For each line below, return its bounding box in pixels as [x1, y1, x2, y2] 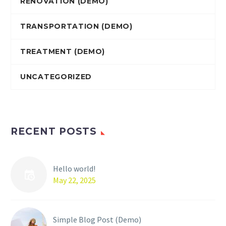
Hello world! [53, 163, 95, 174]
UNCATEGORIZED [20, 72, 92, 82]
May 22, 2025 [53, 175, 96, 186]
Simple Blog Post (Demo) [53, 214, 141, 225]
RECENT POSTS [11, 126, 97, 138]
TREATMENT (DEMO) [20, 47, 105, 56]
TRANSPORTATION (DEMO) [20, 22, 133, 31]
